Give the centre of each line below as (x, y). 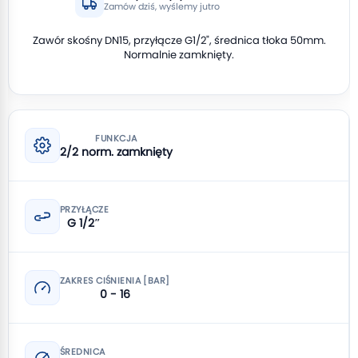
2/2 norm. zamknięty (116, 151)
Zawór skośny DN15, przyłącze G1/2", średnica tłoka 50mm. (179, 40)
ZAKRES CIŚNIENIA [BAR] (115, 280)
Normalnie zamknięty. (179, 55)
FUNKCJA (116, 138)
